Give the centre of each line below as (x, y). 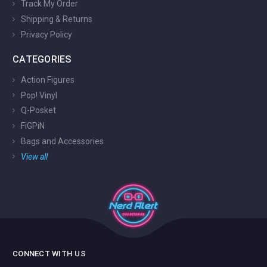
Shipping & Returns (56, 19)
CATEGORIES (42, 59)
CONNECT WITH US (49, 254)
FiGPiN (32, 125)
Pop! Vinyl (38, 95)
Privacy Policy (46, 34)
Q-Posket (38, 111)
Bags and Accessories (61, 141)
